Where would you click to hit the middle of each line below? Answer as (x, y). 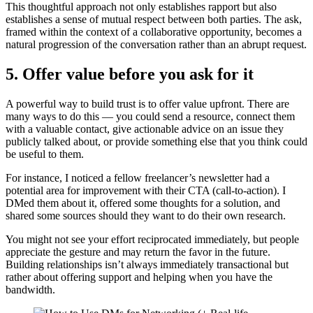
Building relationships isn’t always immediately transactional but (147, 264)
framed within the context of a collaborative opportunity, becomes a (154, 32)
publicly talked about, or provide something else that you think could (156, 141)
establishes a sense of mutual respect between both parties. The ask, (154, 20)
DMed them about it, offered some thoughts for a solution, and (143, 203)
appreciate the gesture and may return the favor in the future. (138, 252)
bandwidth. (30, 289)
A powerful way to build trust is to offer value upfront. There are (147, 103)
